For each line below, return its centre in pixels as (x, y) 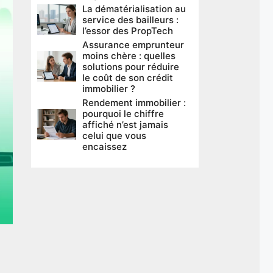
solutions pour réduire (130, 67)
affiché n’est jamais (125, 125)
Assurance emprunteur (133, 45)
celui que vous (114, 136)
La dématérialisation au (134, 9)
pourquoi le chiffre (123, 114)
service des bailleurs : (130, 20)
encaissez (104, 147)
